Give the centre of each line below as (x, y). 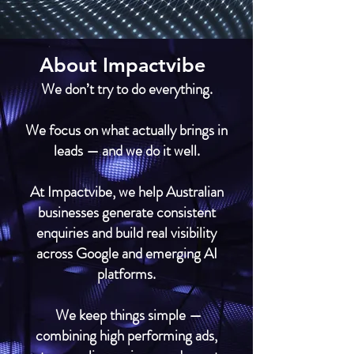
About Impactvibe (122, 65)
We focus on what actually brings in (126, 130)
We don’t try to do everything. (126, 89)
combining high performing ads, (126, 335)
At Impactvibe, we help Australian (126, 192)
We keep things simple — (126, 315)
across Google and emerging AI (126, 253)
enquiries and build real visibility (126, 233)
